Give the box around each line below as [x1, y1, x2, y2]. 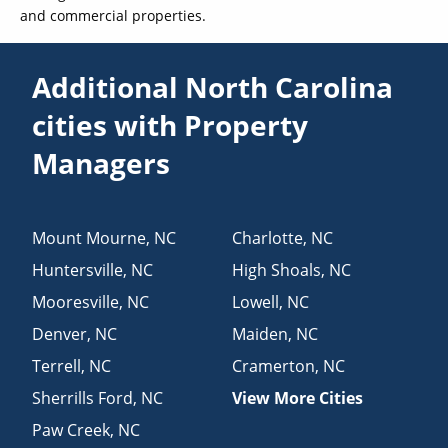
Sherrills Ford [32, 386, 134, 409]
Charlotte [231, 226, 303, 249]
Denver [32, 322, 88, 345]
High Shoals [231, 258, 321, 281]
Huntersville [32, 258, 124, 281]
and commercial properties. [20, 5, 206, 25]
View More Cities [231, 386, 363, 409]
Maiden [231, 322, 288, 345]
